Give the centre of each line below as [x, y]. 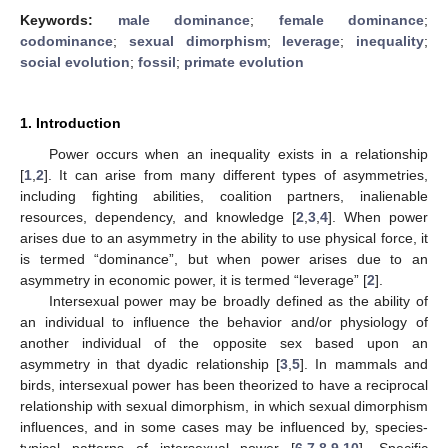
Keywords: [69, 20]
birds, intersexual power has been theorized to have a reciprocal [224, 385]
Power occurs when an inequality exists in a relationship [238, 154]
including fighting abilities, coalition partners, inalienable [224, 196]
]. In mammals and [363, 364]
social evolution [75, 62]
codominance [66, 41]
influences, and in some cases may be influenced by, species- [224, 427]
